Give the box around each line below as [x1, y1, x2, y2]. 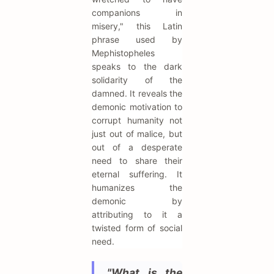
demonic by [92, 196, 182, 207]
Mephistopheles [92, 48, 155, 59]
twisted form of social [92, 223, 182, 234]
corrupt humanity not [92, 115, 182, 126]
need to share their [92, 155, 182, 166]
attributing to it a [92, 209, 182, 220]
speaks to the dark [92, 61, 182, 72]
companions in [92, 7, 182, 18]
